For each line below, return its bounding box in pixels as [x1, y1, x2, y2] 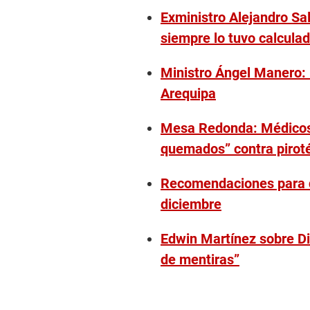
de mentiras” [161, 251, 239, 268]
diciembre [161, 196, 221, 213]
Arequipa [161, 85, 216, 102]
